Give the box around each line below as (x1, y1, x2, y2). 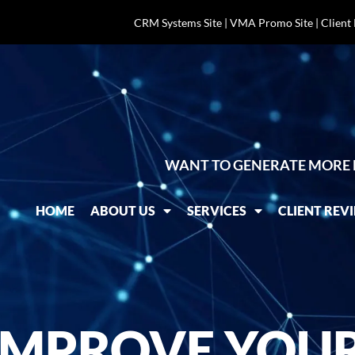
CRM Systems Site (133, 15, 222, 29)
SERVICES (187, 203, 247, 218)
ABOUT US (90, 203, 156, 218)
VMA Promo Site (229, 15, 313, 29)
